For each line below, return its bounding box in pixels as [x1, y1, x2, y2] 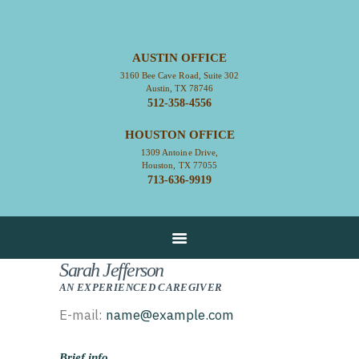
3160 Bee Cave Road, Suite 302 [120, 71, 239, 81]
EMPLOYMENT [83, 212, 192, 228]
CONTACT [83, 131, 156, 148]
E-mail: [59, 306, 107, 325]
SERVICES [83, 158, 157, 175]
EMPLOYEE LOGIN [83, 238, 220, 255]
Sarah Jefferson [59, 260, 163, 281]
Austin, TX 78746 [145, 83, 214, 94]
